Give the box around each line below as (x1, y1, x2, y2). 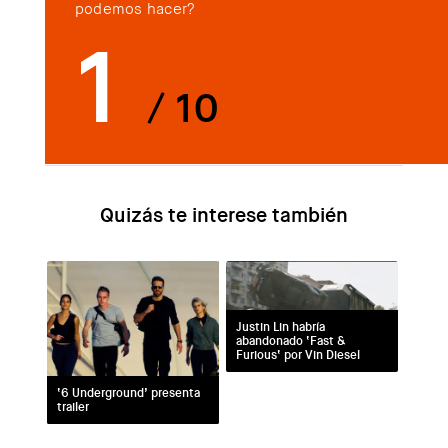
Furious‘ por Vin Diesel (235, 347, 360, 364)
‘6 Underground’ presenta (56, 384, 200, 401)
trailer (56, 398, 89, 415)
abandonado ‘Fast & (235, 333, 345, 350)
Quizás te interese (99, 201, 267, 228)
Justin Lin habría (235, 319, 325, 336)
